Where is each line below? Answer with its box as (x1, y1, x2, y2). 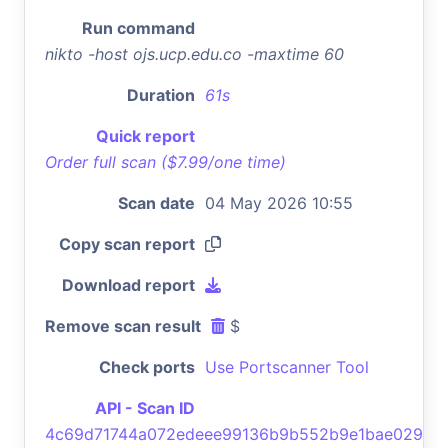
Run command (82, 17, 195, 38)
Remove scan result (45, 315, 201, 336)
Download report (62, 274, 195, 295)
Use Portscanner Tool (205, 356, 369, 377)
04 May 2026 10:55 (205, 192, 353, 213)
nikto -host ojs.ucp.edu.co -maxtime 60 (45, 43, 344, 64)
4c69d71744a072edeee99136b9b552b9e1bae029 (45, 423, 423, 444)
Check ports (99, 356, 195, 377)
